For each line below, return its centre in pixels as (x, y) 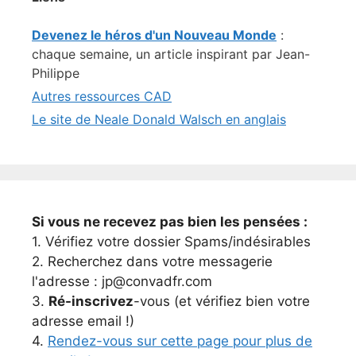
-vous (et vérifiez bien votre (222, 302)
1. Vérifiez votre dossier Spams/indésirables (171, 242)
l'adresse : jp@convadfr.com (122, 282)
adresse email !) (83, 321)
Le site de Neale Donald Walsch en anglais (159, 120)
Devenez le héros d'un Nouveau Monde (154, 35)
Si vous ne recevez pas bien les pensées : (170, 222)
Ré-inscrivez (91, 302)
